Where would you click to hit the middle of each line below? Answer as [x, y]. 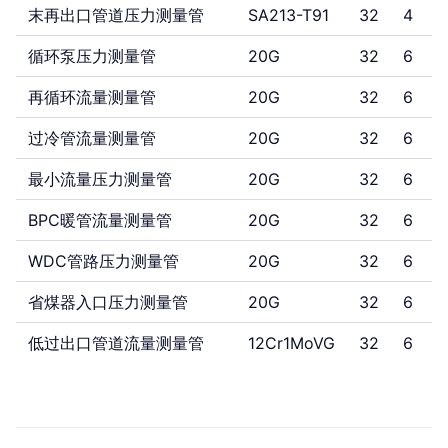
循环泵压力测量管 [92, 56]
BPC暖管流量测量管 [100, 220]
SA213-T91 [288, 15]
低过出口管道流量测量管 [116, 343]
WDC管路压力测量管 [103, 261]
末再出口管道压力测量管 [116, 15]
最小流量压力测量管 [100, 179]
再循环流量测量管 [92, 97]
